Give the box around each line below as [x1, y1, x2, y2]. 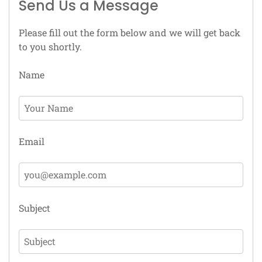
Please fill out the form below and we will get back [19, 26, 240, 39]
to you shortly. [19, 40, 82, 53]
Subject [19, 202, 50, 214]
